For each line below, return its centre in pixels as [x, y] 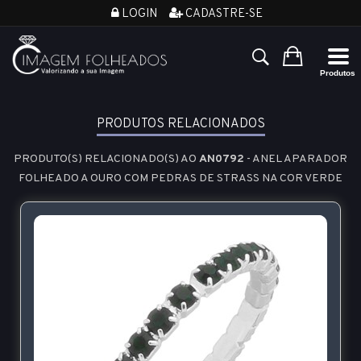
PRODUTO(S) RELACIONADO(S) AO [106, 159]
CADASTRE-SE [222, 14]
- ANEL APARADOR [296, 159]
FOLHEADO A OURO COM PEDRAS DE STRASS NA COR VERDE [180, 178]
